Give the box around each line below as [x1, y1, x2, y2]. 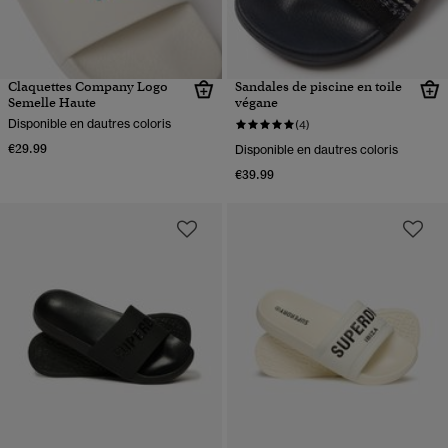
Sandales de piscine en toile [234, 78, 402, 95]
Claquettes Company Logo [8, 78, 168, 95]
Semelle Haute [8, 94, 96, 111]
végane [234, 94, 278, 111]
